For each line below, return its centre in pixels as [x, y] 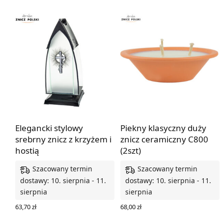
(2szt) [131, 151]
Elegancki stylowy [49, 128]
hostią [27, 151]
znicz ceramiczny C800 [164, 139]
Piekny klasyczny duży [163, 128]
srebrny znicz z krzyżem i [63, 139]
